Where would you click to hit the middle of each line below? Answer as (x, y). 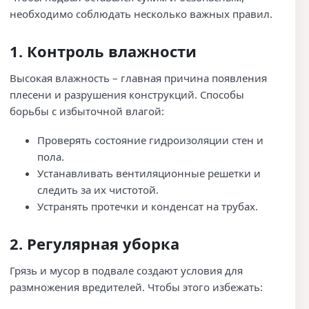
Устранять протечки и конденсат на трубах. (148, 206)
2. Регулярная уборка (94, 243)
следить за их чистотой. (98, 189)
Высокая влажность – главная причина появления (138, 78)
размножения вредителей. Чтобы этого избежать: (136, 287)
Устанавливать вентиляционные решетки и (149, 173)
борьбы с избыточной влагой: (87, 111)
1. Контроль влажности (103, 51)
